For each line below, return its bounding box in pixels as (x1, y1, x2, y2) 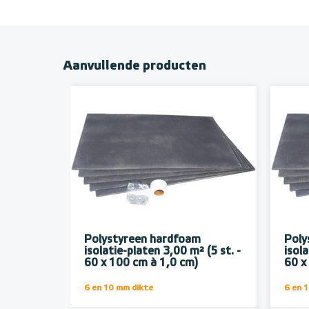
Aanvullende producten (63, 60, 206, 73)
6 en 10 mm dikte (84, 284, 153, 293)
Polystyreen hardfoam (84, 235, 201, 246)
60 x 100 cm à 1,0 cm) (84, 258, 198, 270)
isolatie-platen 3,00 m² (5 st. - (84, 246, 241, 258)
